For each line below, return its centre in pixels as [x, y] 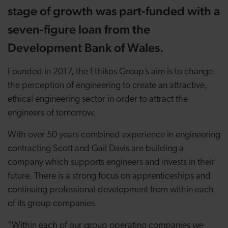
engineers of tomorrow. [52, 113]
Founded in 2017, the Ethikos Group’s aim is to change [110, 72]
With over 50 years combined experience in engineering [114, 135]
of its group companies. [52, 204]
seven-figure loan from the [79, 29]
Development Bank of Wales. [87, 48]
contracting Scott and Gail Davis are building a [96, 149]
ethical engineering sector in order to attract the [98, 99]
